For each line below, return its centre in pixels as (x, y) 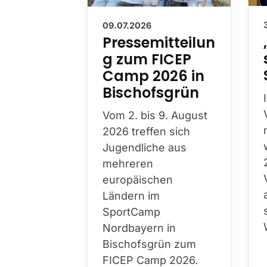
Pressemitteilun (159, 42)
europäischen (138, 179)
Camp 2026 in (153, 76)
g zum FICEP (147, 59)
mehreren (128, 163)
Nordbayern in (139, 228)
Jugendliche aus (145, 147)
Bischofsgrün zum (149, 244)
